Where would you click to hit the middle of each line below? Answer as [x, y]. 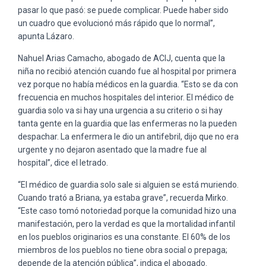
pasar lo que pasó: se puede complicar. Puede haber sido [123, 10]
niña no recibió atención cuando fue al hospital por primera [127, 71]
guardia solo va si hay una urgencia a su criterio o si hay [120, 110]
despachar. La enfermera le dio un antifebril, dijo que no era [128, 136]
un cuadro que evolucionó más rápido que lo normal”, [116, 23]
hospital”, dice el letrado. [63, 162]
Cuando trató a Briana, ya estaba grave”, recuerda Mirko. [123, 197]
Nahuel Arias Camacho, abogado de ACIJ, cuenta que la [121, 58]
